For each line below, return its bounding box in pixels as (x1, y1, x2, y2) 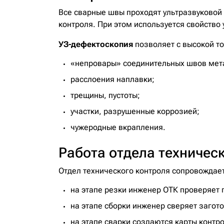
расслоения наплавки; (70, 74, 154, 84)
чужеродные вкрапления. (70, 122, 165, 132)
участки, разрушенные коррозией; (70, 106, 199, 116)
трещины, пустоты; (70, 90, 140, 100)
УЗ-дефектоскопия (58, 39, 133, 49)
